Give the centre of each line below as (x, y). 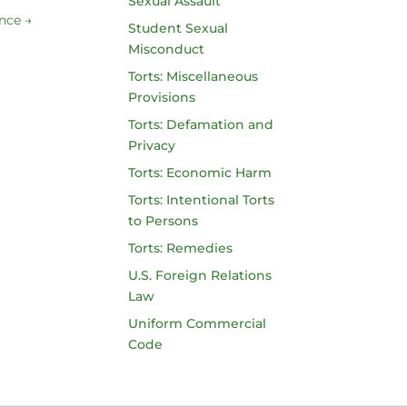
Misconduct (166, 49)
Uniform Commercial (197, 323)
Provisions (161, 97)
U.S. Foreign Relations (199, 275)
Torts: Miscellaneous (193, 76)
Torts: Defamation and (200, 124)
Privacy (151, 145)
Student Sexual (178, 28)
